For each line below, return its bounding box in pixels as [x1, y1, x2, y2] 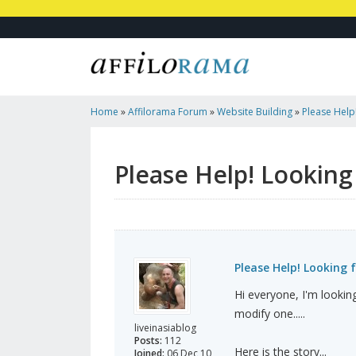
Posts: [134, 334, 162, 348]
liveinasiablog [134, 321, 196, 335]
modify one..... [234, 306, 305, 322]
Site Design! [91, 137, 142, 151]
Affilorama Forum [128, 105, 207, 119]
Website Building [217, 105, 292, 119]
